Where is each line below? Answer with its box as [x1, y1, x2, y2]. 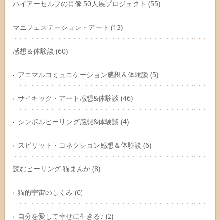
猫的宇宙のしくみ [18, 188, 73, 197]
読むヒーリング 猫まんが [13, 164, 90, 174]
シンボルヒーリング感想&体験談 [18, 117, 119, 127]
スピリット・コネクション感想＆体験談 [18, 140, 141, 150]
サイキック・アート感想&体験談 [18, 93, 119, 103]
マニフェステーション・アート [13, 23, 109, 32]
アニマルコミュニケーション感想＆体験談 [18, 70, 148, 80]
